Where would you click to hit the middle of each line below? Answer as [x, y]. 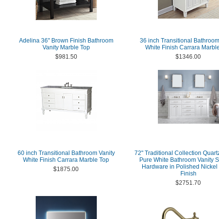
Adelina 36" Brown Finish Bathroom [66, 41]
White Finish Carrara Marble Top [66, 160]
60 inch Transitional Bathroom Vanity [66, 153]
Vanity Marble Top [66, 47]
